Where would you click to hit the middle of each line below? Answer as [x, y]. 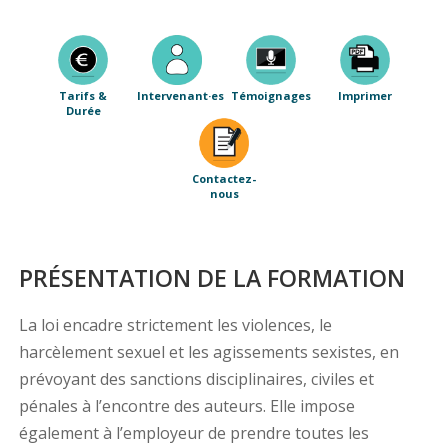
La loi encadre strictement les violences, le [175, 325]
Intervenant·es [180, 96]
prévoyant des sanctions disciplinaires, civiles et [196, 379]
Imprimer [365, 96]
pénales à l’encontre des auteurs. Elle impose [186, 406]
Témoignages [271, 96]
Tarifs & [83, 96]
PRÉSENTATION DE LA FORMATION [211, 278]
